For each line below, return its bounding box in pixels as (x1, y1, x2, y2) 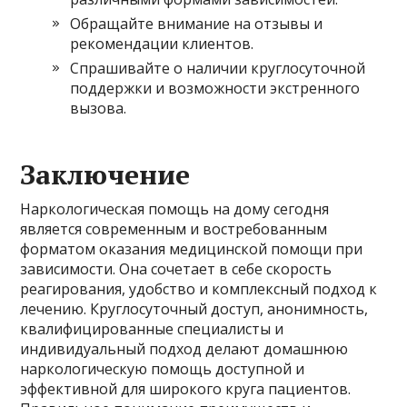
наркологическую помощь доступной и (20, 359, 305, 380)
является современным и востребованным (20, 219, 328, 240)
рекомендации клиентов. (70, 34, 254, 55)
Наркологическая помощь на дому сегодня (20, 199, 330, 220)
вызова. (70, 98, 127, 119)
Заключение (20, 156, 191, 194)
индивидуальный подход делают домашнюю (20, 339, 349, 360)
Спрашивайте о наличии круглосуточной (70, 58, 366, 79)
